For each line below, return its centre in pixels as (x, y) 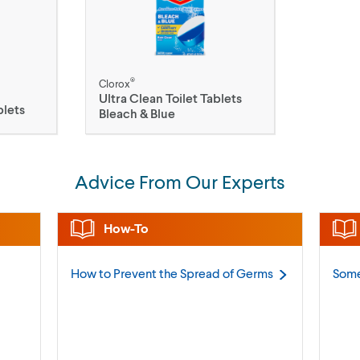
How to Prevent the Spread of (153, 272)
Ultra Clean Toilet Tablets (171, 97)
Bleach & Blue (137, 112)
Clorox (115, 83)
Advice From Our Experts (180, 181)
